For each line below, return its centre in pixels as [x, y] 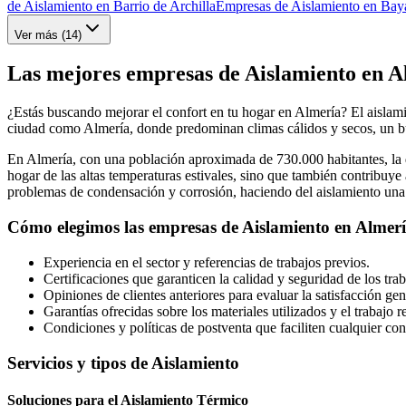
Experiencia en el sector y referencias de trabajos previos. [207, 262]
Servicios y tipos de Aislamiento [123, 362]
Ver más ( [40, 34]
